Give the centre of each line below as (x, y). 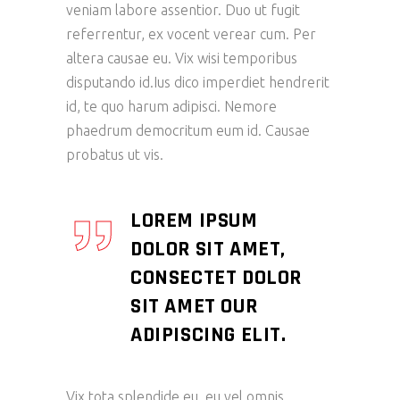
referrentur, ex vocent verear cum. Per (191, 34)
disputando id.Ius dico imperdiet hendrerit (198, 83)
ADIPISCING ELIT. (208, 335)
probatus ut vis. (115, 155)
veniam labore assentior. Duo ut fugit (183, 10)
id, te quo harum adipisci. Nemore (171, 107)
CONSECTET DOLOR (217, 278)
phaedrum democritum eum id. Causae (188, 131)
